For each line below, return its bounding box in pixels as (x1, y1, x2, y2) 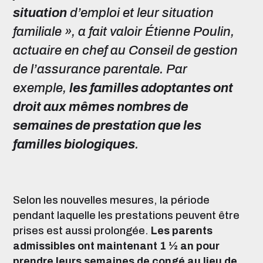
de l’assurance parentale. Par (13, 62, 187, 76)
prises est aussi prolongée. (13, 225, 149, 237)
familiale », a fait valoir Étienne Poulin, (13, 25, 234, 39)
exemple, (13, 81, 66, 95)
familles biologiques (13, 137, 135, 151)
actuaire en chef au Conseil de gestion (13, 43, 238, 58)
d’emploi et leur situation (70, 6, 214, 20)
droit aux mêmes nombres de (13, 100, 188, 114)
